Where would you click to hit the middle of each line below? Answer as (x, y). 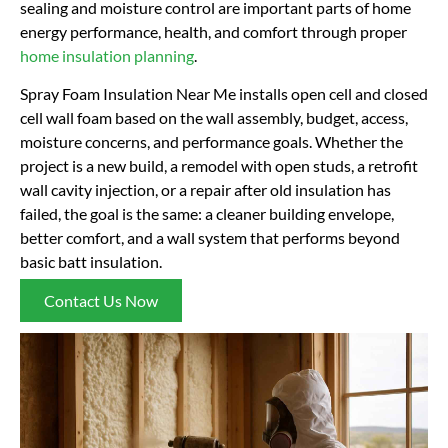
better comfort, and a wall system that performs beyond (210, 238)
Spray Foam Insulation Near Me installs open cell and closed (224, 94)
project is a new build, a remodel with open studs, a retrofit (219, 166)
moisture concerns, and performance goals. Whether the (211, 142)
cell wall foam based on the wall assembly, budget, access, (214, 118)
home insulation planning (107, 55)
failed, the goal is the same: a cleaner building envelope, (207, 214)
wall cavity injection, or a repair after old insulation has (205, 190)
